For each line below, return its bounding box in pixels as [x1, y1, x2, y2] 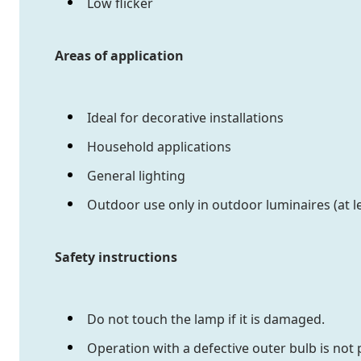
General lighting [87, 167, 185, 185]
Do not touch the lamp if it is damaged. [87, 310, 325, 329]
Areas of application [55, 47, 184, 65]
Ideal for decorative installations [87, 109, 284, 127]
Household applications [87, 138, 231, 156]
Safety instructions [55, 248, 177, 267]
